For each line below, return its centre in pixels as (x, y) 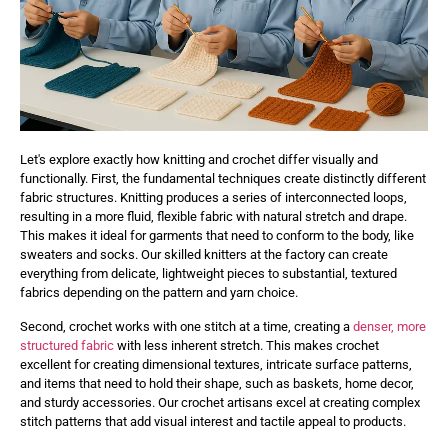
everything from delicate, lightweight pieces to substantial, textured (208, 274)
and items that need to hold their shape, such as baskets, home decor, (217, 383)
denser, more (389, 326)
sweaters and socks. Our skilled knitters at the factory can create (204, 255)
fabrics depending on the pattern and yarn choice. (159, 293)
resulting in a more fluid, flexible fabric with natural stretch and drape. (213, 217)
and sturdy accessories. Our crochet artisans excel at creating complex (220, 402)
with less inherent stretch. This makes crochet (246, 345)
